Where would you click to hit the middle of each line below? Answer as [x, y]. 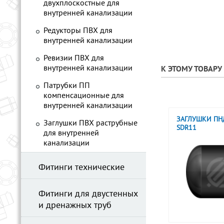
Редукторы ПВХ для [78, 31]
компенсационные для [84, 96]
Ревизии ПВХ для [74, 58]
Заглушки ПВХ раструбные [90, 123]
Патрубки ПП [67, 86]
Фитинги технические [81, 168]
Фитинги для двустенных [88, 194]
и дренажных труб [75, 206]
